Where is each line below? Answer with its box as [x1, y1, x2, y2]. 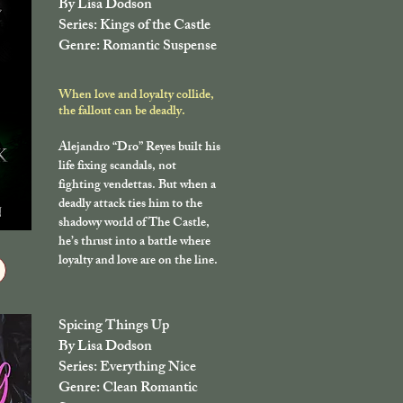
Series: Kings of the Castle [58, 13, 210, 40]
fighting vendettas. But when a [58, 174, 216, 197]
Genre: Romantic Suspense [58, 33, 217, 60]
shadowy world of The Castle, [58, 211, 210, 235]
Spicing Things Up [58, 313, 169, 340]
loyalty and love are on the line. [58, 249, 218, 273]
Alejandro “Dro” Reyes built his [58, 136, 220, 159]
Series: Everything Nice [58, 354, 196, 381]
